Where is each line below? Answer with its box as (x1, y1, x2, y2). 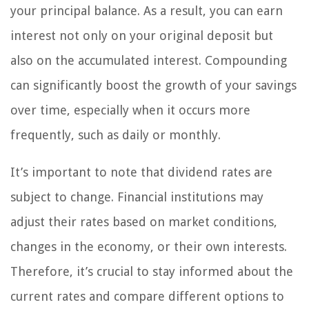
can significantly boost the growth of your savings (10, 77, 297, 92)
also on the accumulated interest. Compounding (10, 52, 287, 68)
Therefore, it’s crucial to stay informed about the (10, 263, 293, 279)
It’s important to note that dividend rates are (10, 164, 272, 179)
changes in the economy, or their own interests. (10, 239, 287, 254)
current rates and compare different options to (10, 288, 284, 303)
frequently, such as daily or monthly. (10, 127, 221, 142)
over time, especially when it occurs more (10, 102, 250, 117)
